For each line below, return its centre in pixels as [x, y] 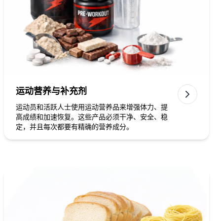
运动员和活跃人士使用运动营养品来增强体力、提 [92, 107]
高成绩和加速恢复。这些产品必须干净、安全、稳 [92, 117]
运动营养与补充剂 [51, 91]
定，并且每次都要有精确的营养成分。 [74, 127]
